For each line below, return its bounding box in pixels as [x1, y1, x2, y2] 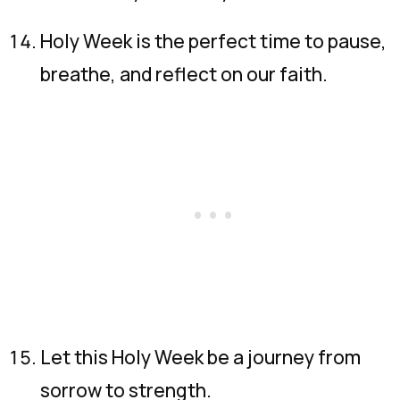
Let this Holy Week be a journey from [40, 345, 361, 370]
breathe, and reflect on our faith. [40, 62, 328, 87]
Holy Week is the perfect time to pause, [40, 29, 387, 54]
